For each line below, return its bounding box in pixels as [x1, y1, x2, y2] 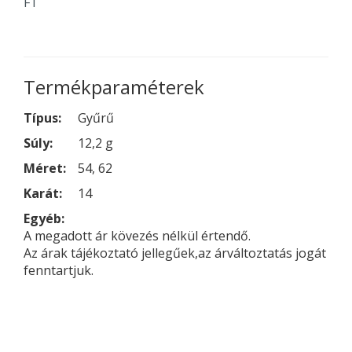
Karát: [24, 185, 62, 203]
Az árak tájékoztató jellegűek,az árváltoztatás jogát [24, 244, 326, 262]
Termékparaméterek [24, 74, 204, 101]
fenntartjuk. [24, 262, 93, 280]
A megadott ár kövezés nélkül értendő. [24, 227, 251, 245]
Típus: [24, 109, 61, 127]
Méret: [24, 159, 66, 178]
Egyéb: [24, 210, 64, 228]
